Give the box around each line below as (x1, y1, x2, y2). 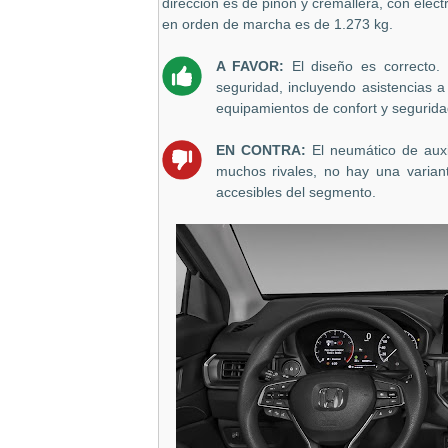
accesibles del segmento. (215, 185, 376, 201)
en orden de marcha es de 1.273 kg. (162, 17, 393, 33)
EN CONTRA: (215, 143, 312, 159)
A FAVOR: (215, 59, 292, 75)
